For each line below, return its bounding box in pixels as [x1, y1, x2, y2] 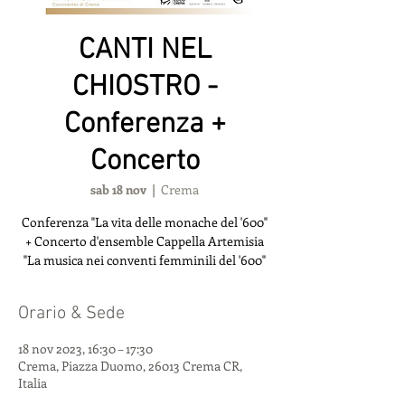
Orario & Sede [18, 303, 125, 325]
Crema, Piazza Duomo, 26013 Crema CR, [18, 357, 242, 374]
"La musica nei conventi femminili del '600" [24, 251, 266, 268]
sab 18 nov [90, 181, 146, 198]
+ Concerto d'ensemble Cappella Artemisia [25, 232, 264, 250]
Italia [18, 374, 47, 391]
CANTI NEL [78, 33, 212, 68]
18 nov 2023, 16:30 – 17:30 [18, 340, 153, 357]
